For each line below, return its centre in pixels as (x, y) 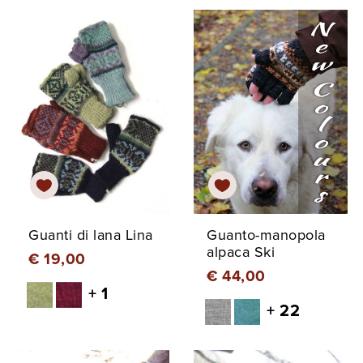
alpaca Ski (241, 252)
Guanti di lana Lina (91, 235)
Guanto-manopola (266, 235)
